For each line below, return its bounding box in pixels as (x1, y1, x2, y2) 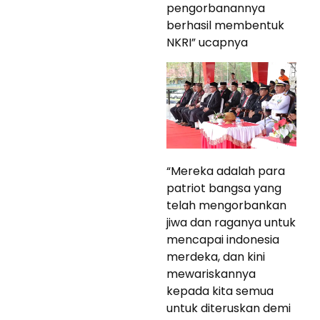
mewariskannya (166, 266, 256, 283)
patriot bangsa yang (166, 180, 281, 197)
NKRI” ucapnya (166, 34, 248, 51)
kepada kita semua (166, 283, 274, 300)
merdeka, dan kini (166, 249, 265, 266)
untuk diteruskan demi (166, 300, 291, 317)
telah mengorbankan (166, 197, 286, 214)
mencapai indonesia (166, 231, 279, 249)
